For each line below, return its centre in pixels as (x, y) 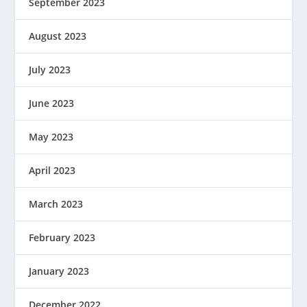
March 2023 (56, 204)
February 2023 (62, 237)
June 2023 (52, 103)
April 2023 (52, 170)
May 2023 (51, 136)
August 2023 (58, 36)
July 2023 (50, 69)
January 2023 (59, 271)
